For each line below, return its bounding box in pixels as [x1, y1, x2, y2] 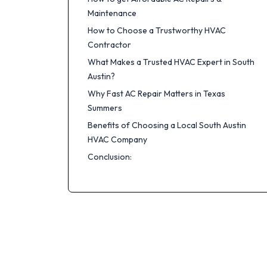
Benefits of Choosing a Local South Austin [88, 120, 246, 131]
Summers [88, 103, 122, 113]
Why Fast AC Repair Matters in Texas [88, 88, 225, 99]
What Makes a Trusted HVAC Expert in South [88, 57, 254, 67]
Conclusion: [88, 151, 132, 162]
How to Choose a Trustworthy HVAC [88, 25, 226, 36]
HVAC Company [88, 134, 147, 145]
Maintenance [88, 8, 136, 18]
